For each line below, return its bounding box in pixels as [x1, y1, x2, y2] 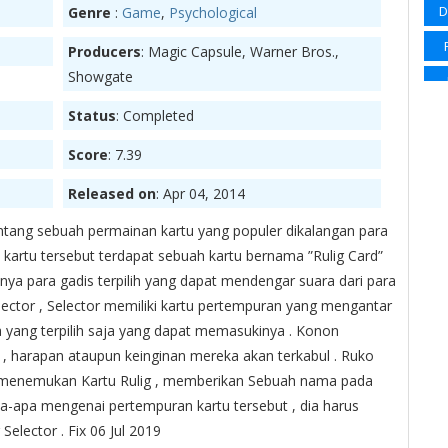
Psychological [168, 3, 257, 23]
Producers [67, 42, 141, 62]
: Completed [115, 106, 194, 126]
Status [67, 106, 116, 126]
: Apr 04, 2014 [155, 184, 245, 204]
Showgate [67, 67, 133, 87]
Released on [67, 184, 156, 204]
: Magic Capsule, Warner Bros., [140, 42, 339, 62]
